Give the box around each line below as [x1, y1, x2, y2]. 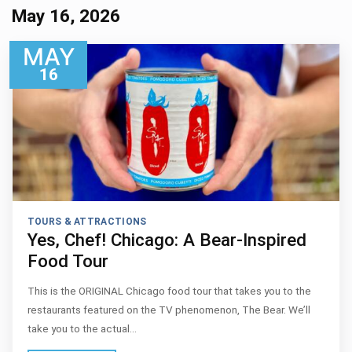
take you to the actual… [27, 321, 137, 335]
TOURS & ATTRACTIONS [27, 215, 147, 227]
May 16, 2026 [12, 5, 120, 26]
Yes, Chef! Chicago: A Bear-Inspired [27, 229, 306, 251]
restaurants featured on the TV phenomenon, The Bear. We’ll [27, 302, 310, 316]
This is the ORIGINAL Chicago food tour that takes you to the [27, 284, 311, 297]
